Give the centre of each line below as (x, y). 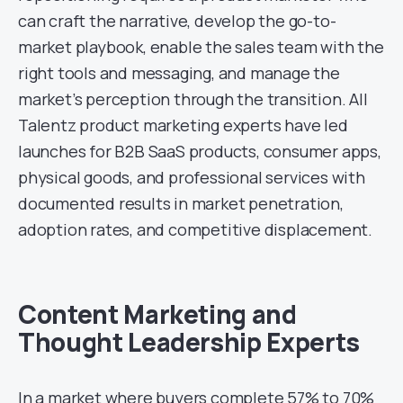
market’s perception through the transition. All (193, 99)
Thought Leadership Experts (189, 341)
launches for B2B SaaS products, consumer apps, (200, 151)
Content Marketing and (157, 313)
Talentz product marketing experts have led (183, 125)
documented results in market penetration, (181, 203)
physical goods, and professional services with (192, 177)
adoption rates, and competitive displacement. (195, 229)
